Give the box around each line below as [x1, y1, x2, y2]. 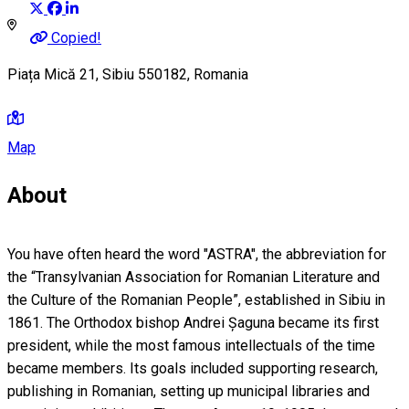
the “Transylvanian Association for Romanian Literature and [7, 267, 380, 286]
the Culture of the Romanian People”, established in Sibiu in [7, 290, 385, 309]
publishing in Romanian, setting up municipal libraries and [7, 382, 370, 400]
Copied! [51, 29, 101, 47]
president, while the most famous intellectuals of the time [7, 336, 375, 354]
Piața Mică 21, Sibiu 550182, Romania [7, 65, 248, 83]
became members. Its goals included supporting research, [7, 359, 378, 377]
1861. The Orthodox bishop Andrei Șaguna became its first [7, 313, 379, 331]
